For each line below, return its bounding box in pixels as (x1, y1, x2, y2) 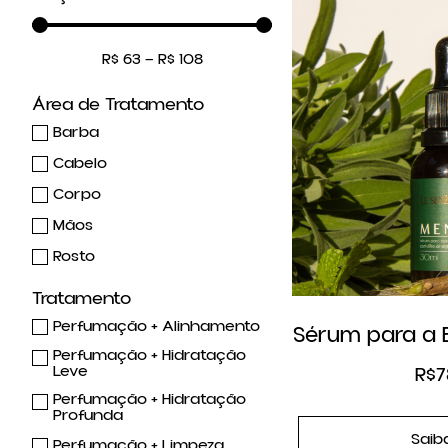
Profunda (53, 404, 123, 427)
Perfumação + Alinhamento (53, 314, 260, 337)
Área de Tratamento (32, 92, 204, 118)
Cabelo (53, 151, 107, 174)
